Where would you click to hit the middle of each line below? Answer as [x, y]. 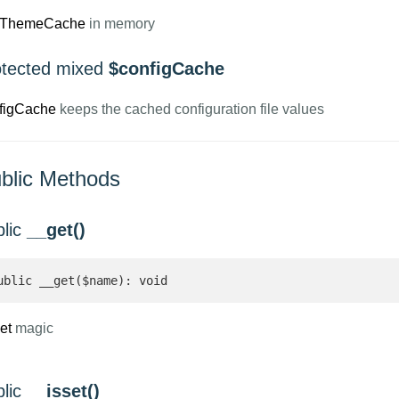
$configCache [166, 69]
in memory [120, 24]
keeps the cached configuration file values [190, 109]
